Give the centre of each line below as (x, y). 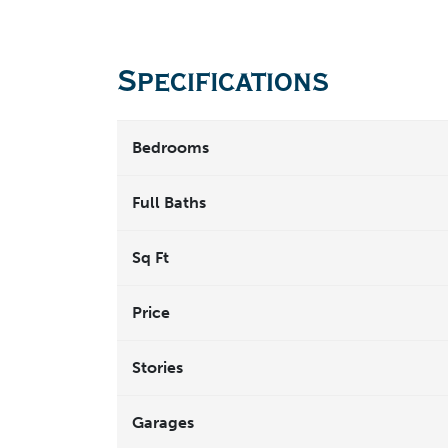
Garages (163, 423)
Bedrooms (170, 148)
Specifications (223, 81)
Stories (157, 368)
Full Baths (169, 203)
